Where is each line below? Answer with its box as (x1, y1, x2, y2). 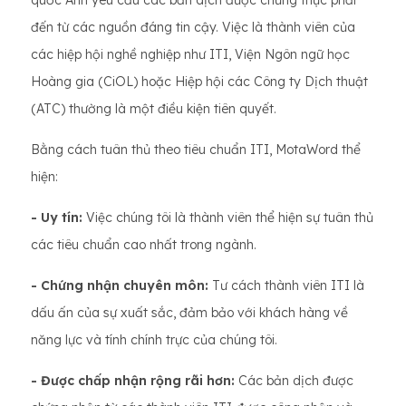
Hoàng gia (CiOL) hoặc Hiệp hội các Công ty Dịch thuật (31, 73, 368, 90)
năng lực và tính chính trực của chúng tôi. (31, 332, 277, 348)
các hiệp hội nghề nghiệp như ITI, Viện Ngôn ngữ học (31, 46, 350, 63)
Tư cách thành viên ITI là (208, 277, 364, 294)
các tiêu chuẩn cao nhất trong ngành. (31, 237, 256, 253)
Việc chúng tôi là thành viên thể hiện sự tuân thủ (82, 209, 373, 226)
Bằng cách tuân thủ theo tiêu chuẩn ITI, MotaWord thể (31, 141, 361, 158)
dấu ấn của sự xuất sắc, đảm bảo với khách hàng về (31, 304, 348, 321)
